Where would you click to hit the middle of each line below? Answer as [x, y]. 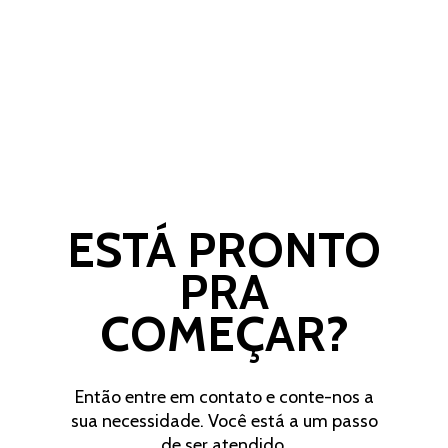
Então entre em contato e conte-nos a [224, 396]
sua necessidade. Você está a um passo [224, 420]
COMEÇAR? [224, 333]
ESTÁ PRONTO [224, 249]
